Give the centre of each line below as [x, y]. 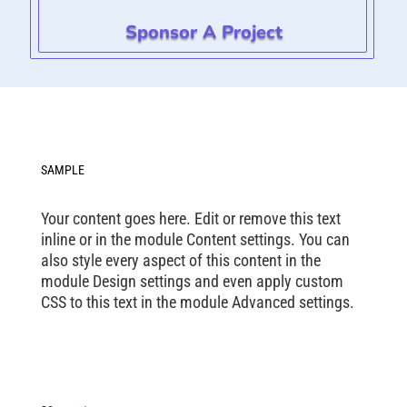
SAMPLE [62, 170]
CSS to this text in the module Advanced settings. [197, 303]
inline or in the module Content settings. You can [195, 240]
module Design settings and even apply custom [192, 282]
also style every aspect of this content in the [180, 261]
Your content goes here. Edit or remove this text [190, 219]
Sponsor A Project [203, 33]
